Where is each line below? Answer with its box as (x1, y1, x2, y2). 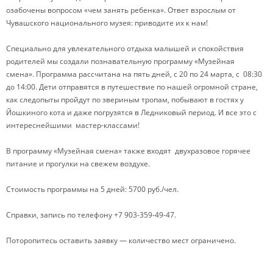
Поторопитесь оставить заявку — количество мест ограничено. (6, 235, 236, 246)
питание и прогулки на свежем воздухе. (6, 158, 150, 169)
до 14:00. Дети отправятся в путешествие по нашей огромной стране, (6, 81, 258, 92)
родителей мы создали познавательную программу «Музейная (6, 55, 235, 66)
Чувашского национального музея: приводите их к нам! (6, 17, 208, 28)
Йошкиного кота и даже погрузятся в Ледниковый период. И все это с (6, 107, 257, 118)
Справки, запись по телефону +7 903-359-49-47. (6, 209, 176, 220)
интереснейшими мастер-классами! (6, 119, 140, 130)
